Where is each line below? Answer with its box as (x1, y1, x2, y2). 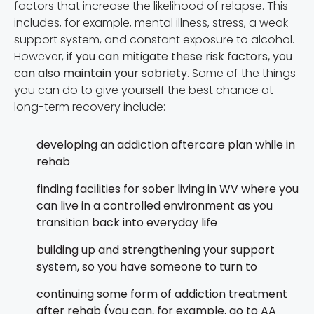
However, (14, 48, 67, 64)
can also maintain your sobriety (14, 64, 187, 81)
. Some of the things (187, 64, 296, 81)
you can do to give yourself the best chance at (14, 81, 273, 98)
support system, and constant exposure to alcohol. (14, 31, 294, 48)
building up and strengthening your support (36, 241, 275, 258)
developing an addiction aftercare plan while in (36, 136, 295, 153)
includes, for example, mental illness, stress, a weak (14, 14, 288, 31)
